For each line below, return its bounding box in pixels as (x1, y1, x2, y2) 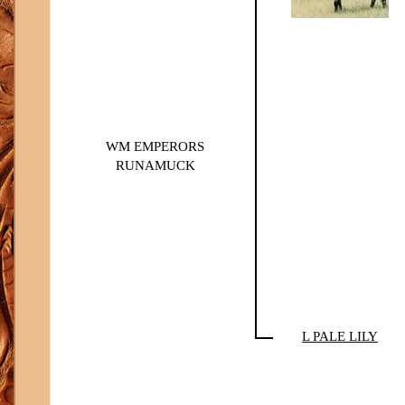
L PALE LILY (302, 329, 378, 344)
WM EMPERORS (106, 139, 204, 154)
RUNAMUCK (115, 158, 195, 173)
